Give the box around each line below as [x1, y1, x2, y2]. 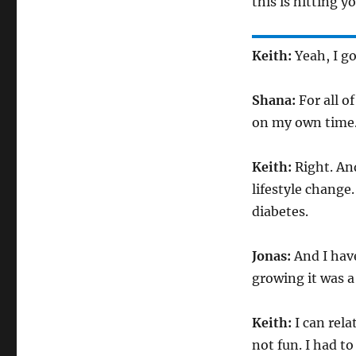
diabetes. [251, 203, 308, 219]
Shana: [251, 92, 299, 108]
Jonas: [251, 248, 294, 264]
